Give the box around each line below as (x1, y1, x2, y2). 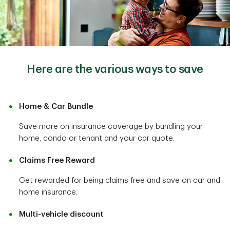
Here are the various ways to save (27, 63, 203, 75)
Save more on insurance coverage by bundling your (19, 122, 203, 130)
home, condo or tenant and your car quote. (19, 134, 175, 142)
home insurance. (19, 188, 78, 196)
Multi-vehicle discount (19, 210, 104, 218)
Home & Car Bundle (19, 102, 93, 110)
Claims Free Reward (19, 156, 95, 164)
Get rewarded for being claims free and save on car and (19, 176, 220, 184)
